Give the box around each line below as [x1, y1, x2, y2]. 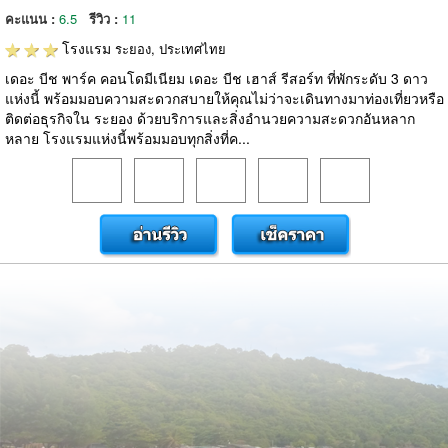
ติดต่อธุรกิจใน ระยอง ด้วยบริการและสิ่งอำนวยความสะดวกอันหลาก [5, 108, 415, 128]
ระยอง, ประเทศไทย [115, 39, 226, 58]
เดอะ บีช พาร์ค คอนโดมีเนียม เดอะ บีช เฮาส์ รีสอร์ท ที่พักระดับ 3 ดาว [5, 68, 428, 88]
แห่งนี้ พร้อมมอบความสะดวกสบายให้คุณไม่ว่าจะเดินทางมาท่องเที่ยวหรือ [5, 88, 444, 108]
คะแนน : [5, 9, 59, 28]
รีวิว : [89, 9, 122, 28]
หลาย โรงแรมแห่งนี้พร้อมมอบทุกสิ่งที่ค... [5, 128, 250, 148]
